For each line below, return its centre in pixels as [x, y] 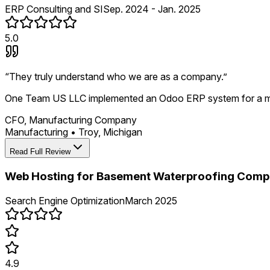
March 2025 [151, 200]
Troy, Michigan [110, 132]
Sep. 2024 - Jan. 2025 [152, 9]
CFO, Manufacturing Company [71, 120]
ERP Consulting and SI [54, 9]
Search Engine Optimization [65, 200]
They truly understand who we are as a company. [116, 77]
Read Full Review [40, 152]
